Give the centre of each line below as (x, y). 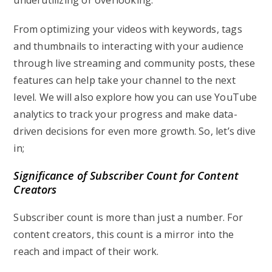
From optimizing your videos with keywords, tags (128, 29)
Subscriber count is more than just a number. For (128, 217)
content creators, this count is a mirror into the (124, 234)
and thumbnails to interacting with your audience (129, 46)
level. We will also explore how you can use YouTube (135, 97)
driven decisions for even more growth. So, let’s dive (135, 131)
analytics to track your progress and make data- (125, 114)
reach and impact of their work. (87, 251)
